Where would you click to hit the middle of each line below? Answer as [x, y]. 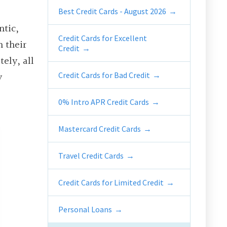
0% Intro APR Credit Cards [104, 102]
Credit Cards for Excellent [103, 38]
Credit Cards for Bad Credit [104, 75]
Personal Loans [85, 209]
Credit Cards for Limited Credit [111, 182]
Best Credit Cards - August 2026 [112, 11]
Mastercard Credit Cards [100, 129]
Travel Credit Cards [91, 156]
